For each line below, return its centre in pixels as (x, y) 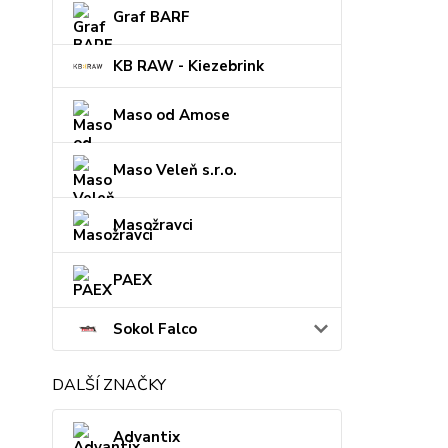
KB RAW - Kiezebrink (188, 66)
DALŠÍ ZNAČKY (109, 385)
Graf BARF (151, 17)
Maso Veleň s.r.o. (175, 170)
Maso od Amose (171, 115)
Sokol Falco (155, 329)
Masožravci (153, 225)
